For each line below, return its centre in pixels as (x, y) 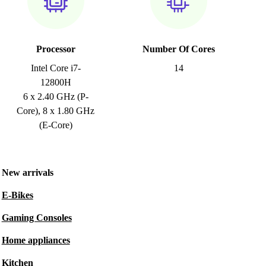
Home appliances (36, 240)
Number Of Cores (178, 49)
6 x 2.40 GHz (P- (56, 96)
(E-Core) (56, 125)
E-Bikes (17, 195)
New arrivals (27, 172)
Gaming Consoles (37, 218)
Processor (56, 49)
